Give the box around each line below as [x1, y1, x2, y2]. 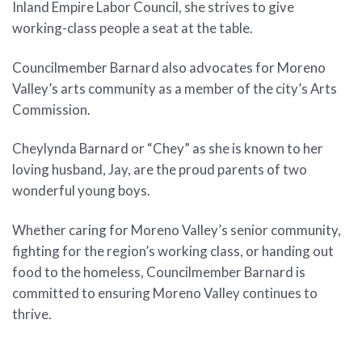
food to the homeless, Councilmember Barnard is [12, 263, 305, 280]
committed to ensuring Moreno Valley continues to [12, 284, 318, 301]
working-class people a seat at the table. [12, 19, 255, 37]
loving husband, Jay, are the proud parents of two [12, 161, 307, 179]
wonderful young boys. [12, 182, 150, 200]
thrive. [12, 305, 57, 322]
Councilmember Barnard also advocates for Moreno [12, 58, 326, 76]
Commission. [12, 100, 90, 118]
